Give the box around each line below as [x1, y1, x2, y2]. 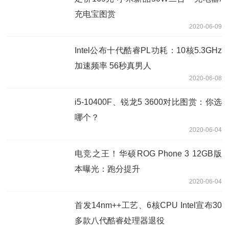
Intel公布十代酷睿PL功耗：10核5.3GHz [75, 45, 222, 55]
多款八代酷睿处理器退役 [75, 216, 165, 225]
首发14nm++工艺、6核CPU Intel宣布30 [75, 200, 222, 210]
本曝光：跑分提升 [75, 164, 140, 173]
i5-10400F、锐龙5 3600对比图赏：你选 [75, 97, 222, 106]
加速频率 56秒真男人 [75, 61, 151, 70]
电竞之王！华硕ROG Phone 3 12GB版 [75, 149, 222, 158]
